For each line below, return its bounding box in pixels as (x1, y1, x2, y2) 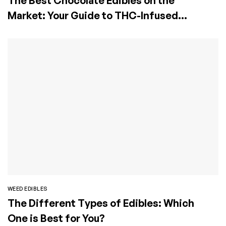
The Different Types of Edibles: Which (8, 196, 194, 209)
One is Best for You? (8, 211, 105, 224)
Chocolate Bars (8, 24, 82, 37)
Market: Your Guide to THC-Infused (8, 9, 178, 22)
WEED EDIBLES (8, 185, 48, 192)
